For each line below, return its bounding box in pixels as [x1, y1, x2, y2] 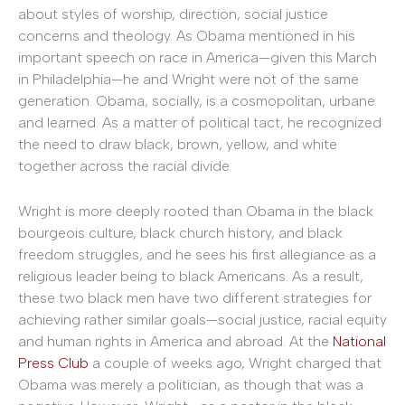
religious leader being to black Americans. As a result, [18, 267, 363, 285]
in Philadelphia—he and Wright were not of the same [18, 71, 359, 89]
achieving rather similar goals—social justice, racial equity [18, 310, 387, 328]
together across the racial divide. [18, 157, 231, 175]
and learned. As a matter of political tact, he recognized [18, 114, 381, 132]
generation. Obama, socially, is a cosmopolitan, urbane [18, 92, 375, 110]
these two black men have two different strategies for [18, 288, 372, 306]
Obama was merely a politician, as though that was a [18, 375, 363, 393]
